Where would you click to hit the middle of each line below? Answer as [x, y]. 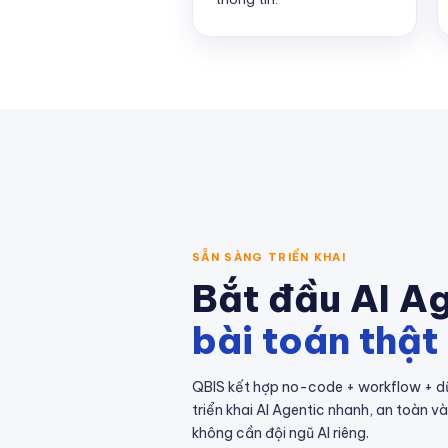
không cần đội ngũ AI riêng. [280, 432]
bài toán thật [315, 340]
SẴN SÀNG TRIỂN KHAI [269, 256]
